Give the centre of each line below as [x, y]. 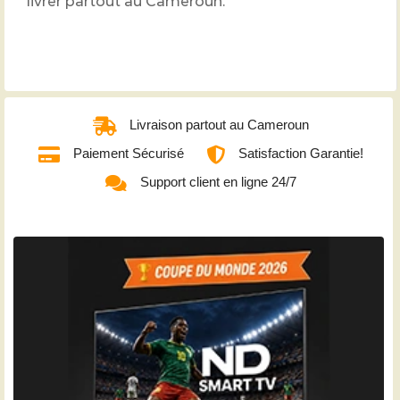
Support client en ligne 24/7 [218, 182]
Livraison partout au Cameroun [219, 125]
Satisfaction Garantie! [301, 154]
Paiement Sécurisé [129, 154]
